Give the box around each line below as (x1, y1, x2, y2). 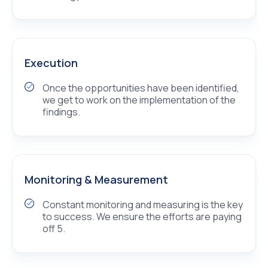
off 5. (42, 222, 65, 236)
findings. (42, 105, 80, 119)
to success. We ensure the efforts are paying (42, 210, 242, 224)
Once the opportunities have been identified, (42, 81, 239, 95)
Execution (25, 56, 78, 71)
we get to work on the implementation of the (42, 93, 236, 107)
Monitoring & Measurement (25, 172, 168, 187)
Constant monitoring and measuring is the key (42, 198, 243, 212)
